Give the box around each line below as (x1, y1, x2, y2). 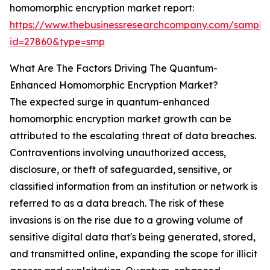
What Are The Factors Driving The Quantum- (10, 62, 218, 75)
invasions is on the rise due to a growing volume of (10, 214, 243, 227)
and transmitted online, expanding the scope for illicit (10, 248, 257, 260)
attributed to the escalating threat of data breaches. (10, 130, 256, 142)
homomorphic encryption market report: (10, 2, 194, 14)
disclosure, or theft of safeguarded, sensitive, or (10, 163, 232, 176)
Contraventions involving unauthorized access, (10, 146, 226, 159)
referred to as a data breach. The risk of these (10, 197, 224, 210)
